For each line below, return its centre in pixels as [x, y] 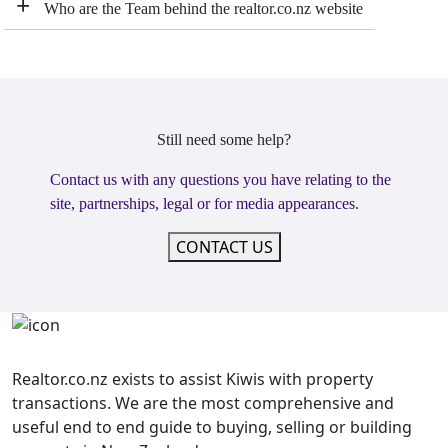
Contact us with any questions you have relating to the [220, 179]
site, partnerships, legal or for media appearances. [204, 203]
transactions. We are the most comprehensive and [203, 403]
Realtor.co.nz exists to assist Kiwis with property [192, 379]
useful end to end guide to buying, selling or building [212, 427]
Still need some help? [224, 139]
